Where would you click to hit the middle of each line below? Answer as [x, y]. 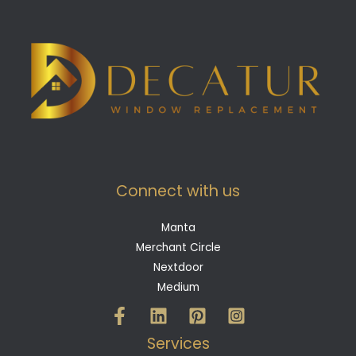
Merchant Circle [178, 248]
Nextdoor [178, 268]
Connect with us [178, 192]
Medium [178, 288]
